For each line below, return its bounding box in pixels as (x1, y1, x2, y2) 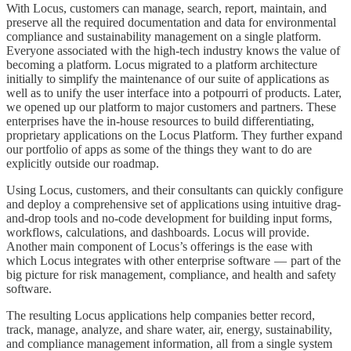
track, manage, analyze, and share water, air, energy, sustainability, (6, 323, 332, 337)
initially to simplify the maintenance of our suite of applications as (6, 72, 329, 86)
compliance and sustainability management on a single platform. (6, 30, 321, 44)
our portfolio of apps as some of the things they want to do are (6, 143, 312, 157)
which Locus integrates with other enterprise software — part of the (6, 254, 341, 268)
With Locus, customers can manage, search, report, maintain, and (6, 2, 327, 16)
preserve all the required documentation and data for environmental (6, 16, 336, 30)
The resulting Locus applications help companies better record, (6, 309, 315, 323)
